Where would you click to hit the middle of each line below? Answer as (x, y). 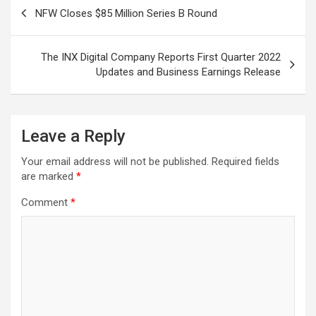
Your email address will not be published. (115, 161)
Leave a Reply (73, 136)
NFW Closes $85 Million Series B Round (126, 13)
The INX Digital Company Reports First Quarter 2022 (161, 57)
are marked (49, 176)
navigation (51, 25)
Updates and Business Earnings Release (188, 72)
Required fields (245, 161)
